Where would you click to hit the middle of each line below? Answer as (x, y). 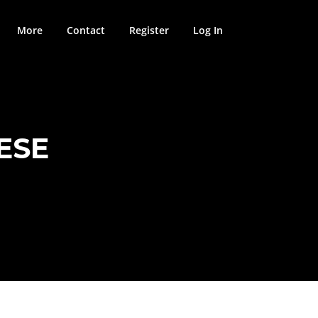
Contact (86, 30)
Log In (208, 30)
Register (149, 30)
